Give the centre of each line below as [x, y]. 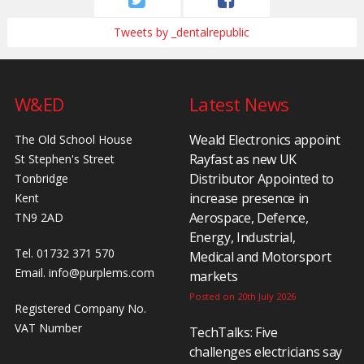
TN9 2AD [39, 217]
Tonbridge [41, 178]
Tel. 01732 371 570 [64, 253]
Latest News [239, 104]
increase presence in [249, 198]
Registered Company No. [80, 308]
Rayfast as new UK [243, 159]
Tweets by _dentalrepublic [182, 32]
